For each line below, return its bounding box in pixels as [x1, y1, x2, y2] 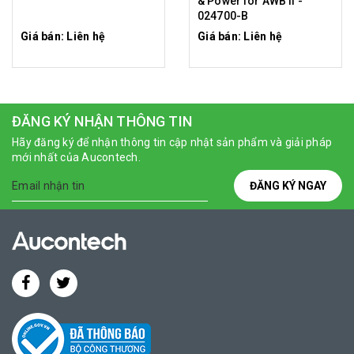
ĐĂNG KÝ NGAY [250, 179, 326, 192]
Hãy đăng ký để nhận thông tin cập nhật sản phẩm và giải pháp [12, 136, 332, 149]
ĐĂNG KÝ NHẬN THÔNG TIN [12, 113, 192, 130]
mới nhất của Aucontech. [12, 151, 141, 164]
